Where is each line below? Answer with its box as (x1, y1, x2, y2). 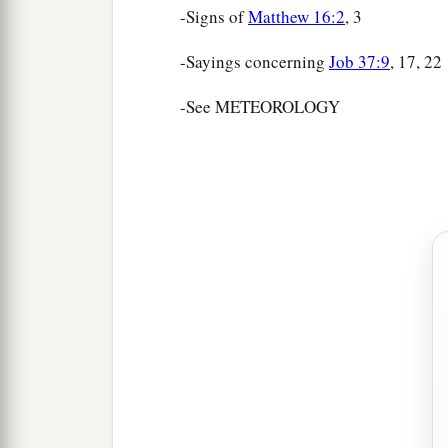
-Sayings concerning (180, 50, 329, 74)
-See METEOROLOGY (180, 95, 340, 119)
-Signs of (180, 5, 248, 29)
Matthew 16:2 (248, 5, 345, 29)
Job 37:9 (329, 50, 390, 74)
